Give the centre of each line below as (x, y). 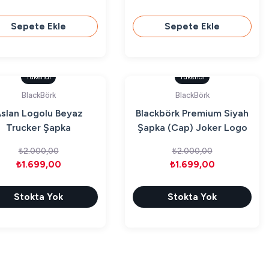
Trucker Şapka (38, 128)
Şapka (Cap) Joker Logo (192, 128)
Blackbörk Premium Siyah (192, 113)
